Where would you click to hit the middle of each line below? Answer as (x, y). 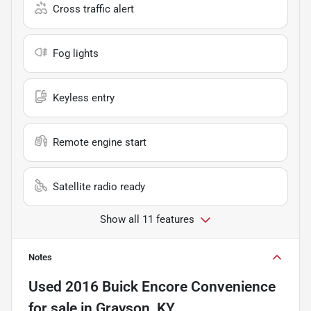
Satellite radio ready (99, 186)
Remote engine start (100, 142)
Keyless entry (84, 98)
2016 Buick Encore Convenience (170, 286)
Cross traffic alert (93, 9)
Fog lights (76, 53)
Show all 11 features (147, 219)
